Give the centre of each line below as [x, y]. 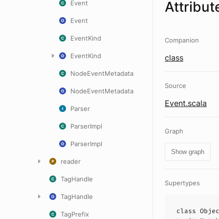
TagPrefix [75, 214]
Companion [182, 40]
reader [71, 161]
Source [175, 86]
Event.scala [186, 103]
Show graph [188, 152]
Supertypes [182, 183]
